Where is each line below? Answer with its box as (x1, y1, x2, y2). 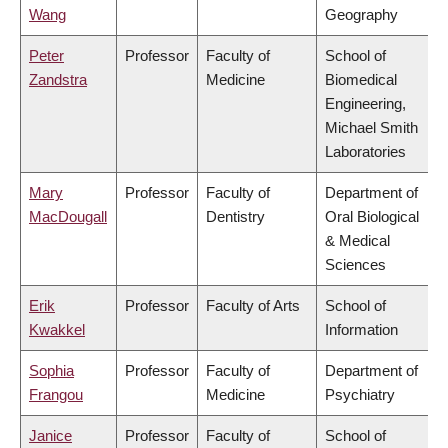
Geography (325, 6, 398, 24)
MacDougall (29, 208, 107, 226)
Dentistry (206, 208, 265, 226)
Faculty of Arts (206, 297, 300, 315)
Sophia (29, 362, 74, 380)
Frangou (29, 386, 83, 404)
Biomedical (325, 71, 397, 89)
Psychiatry (325, 386, 395, 404)
